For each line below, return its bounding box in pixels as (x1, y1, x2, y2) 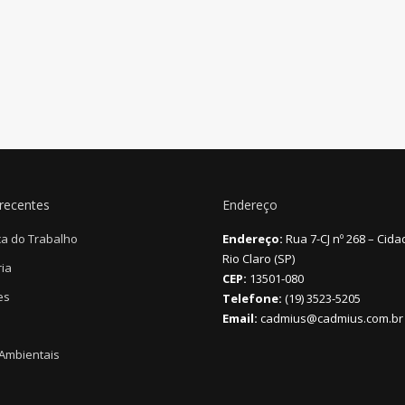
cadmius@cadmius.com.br (258, 310, 403, 326)
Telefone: (222, 290, 282, 306)
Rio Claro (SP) (222, 250, 295, 267)
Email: (222, 310, 258, 326)
